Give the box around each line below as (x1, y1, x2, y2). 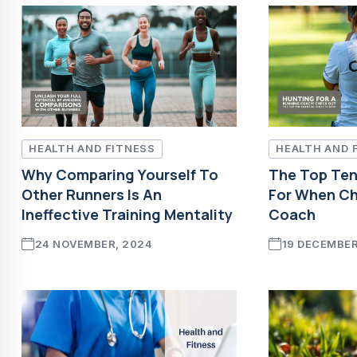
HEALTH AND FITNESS (29, 142, 156, 155)
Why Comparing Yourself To (22, 164, 218, 184)
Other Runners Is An (22, 184, 162, 204)
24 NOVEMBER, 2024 (34, 237, 153, 250)
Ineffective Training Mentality (22, 204, 233, 224)
